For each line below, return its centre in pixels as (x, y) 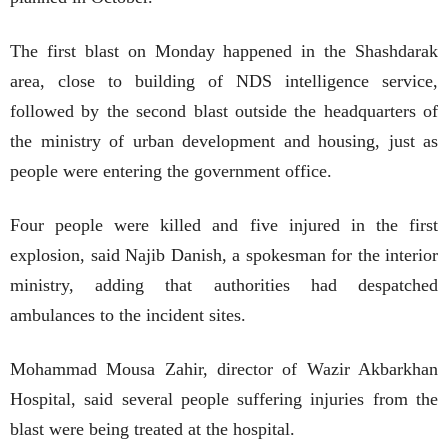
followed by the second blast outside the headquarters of (224, 111)
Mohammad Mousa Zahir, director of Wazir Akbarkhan (224, 369)
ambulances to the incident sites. (128, 315)
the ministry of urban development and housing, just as (224, 141)
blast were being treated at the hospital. (152, 429)
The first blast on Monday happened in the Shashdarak (224, 51)
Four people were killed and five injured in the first (224, 225)
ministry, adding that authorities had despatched (224, 285)
